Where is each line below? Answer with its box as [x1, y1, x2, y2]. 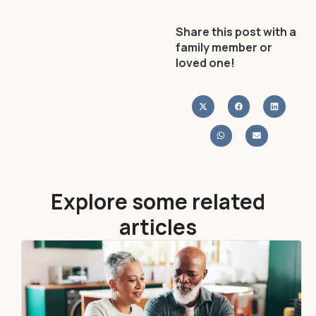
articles [119, 212, 197, 241]
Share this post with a [176, 24, 296, 39]
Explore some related [51, 187, 265, 216]
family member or [176, 39, 272, 55]
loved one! [176, 55, 235, 71]
